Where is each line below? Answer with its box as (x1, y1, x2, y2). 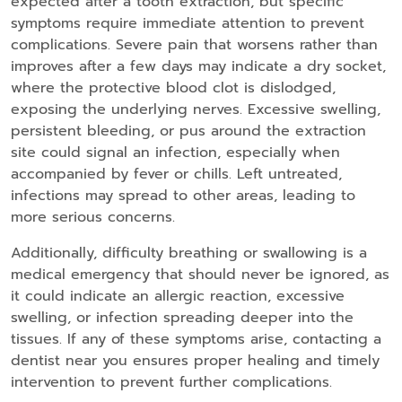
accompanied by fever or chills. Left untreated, (11, 163, 342, 186)
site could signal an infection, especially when (11, 142, 340, 164)
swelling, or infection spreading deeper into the (11, 307, 354, 329)
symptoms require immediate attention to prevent (11, 13, 364, 35)
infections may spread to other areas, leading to (11, 185, 355, 207)
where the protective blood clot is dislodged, (11, 77, 336, 100)
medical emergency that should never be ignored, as (11, 264, 389, 286)
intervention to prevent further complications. (11, 371, 332, 394)
